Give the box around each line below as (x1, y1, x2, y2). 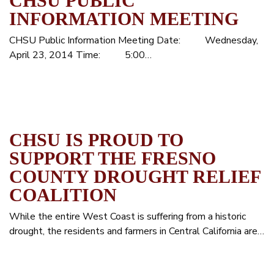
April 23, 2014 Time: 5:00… (9, 48, 152, 62)
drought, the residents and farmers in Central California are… (9, 224, 264, 238)
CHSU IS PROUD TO (9, 130, 183, 150)
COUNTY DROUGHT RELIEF (9, 166, 261, 187)
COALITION (9, 185, 117, 205)
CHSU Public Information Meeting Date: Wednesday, (9, 34, 258, 47)
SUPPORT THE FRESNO (9, 148, 216, 168)
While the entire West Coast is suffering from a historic (9, 210, 246, 223)
